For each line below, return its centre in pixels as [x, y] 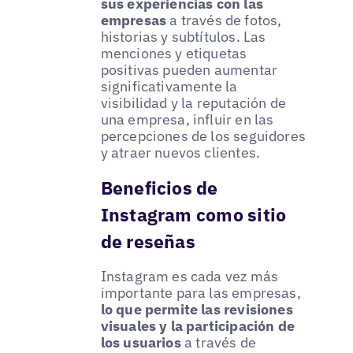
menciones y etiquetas [174, 54]
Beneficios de [159, 188]
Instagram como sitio [193, 215]
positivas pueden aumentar [189, 70]
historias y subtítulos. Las [183, 37]
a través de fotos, [224, 20]
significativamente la [169, 87]
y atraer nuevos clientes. [180, 153]
